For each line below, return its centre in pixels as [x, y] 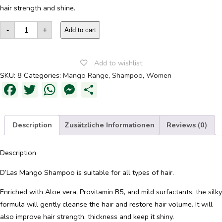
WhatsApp [96, 90]
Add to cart [81, 30]
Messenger [116, 90]
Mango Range [86, 76]
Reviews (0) [187, 125]
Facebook [51, 90]
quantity [27, 38]
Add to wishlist [118, 63]
